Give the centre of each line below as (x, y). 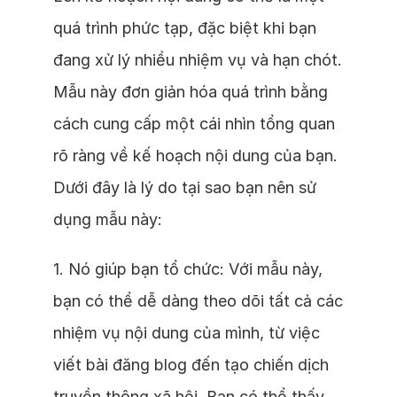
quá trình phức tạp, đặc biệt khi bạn (185, 28)
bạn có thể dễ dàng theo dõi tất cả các (198, 301)
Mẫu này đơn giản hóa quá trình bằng (191, 92)
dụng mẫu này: (108, 219)
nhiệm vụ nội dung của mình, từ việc (187, 333)
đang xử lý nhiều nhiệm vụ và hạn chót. (198, 60)
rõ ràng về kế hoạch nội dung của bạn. (195, 156)
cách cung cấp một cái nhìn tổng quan (194, 124)
